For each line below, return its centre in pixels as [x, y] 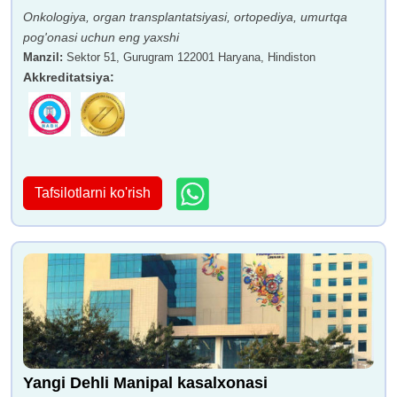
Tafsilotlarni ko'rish [93, 193]
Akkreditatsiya [66, 77]
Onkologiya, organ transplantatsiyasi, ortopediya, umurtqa [185, 16]
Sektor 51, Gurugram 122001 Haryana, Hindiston [191, 57]
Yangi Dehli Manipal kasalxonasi [145, 382]
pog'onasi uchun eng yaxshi [101, 37]
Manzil [41, 57]
